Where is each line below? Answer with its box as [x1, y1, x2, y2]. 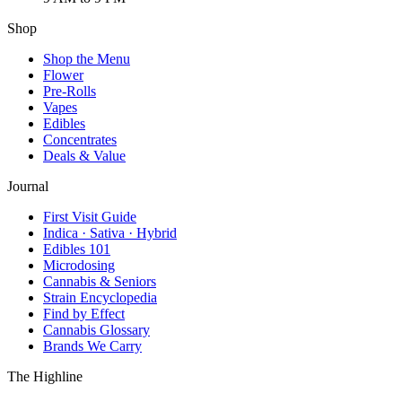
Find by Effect [43, 306, 125, 322]
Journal [7, 179, 48, 195]
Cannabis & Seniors [43, 274, 156, 290]
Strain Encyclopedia [43, 290, 157, 306]
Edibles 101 [43, 241, 110, 258]
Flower [43, 67, 83, 83]
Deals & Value [43, 148, 126, 164]
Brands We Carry [43, 338, 142, 354]
